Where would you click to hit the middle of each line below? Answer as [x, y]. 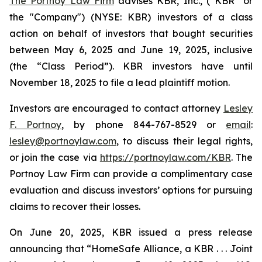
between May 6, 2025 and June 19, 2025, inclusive [131, 50]
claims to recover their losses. [75, 206]
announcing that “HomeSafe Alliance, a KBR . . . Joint [131, 249]
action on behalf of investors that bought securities [131, 33]
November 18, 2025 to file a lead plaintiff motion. [120, 82]
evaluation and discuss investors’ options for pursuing [131, 190]
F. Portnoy [36, 125]
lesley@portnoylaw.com [63, 141]
